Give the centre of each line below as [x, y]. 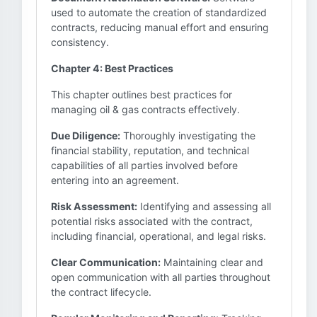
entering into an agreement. [115, 180]
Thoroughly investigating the [188, 136]
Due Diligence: [86, 136]
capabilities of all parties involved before [144, 165]
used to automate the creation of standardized [159, 12]
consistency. [80, 42]
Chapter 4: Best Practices [112, 68]
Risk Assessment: [94, 206]
